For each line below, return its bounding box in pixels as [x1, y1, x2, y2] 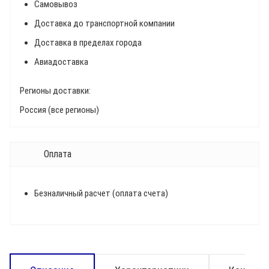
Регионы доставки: [20, 85, 91, 96]
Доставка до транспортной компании [34, 18, 175, 29]
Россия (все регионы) [20, 104, 99, 115]
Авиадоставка [34, 56, 88, 67]
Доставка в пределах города [34, 37, 142, 48]
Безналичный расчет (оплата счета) [34, 188, 168, 199]
